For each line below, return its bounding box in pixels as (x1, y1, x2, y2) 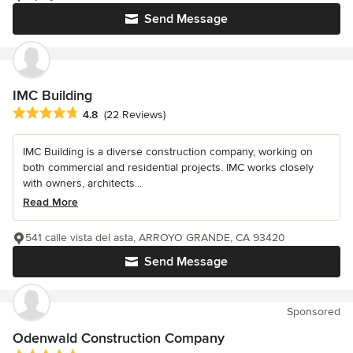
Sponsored (287, 304, 340, 318)
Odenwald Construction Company (13, 329, 225, 347)
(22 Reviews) (104, 108, 165, 122)
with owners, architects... (23, 176, 142, 190)
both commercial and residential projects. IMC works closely (23, 160, 314, 174)
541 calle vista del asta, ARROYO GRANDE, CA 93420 (25, 230, 285, 244)
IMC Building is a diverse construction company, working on (23, 144, 313, 158)
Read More (23, 195, 78, 209)
